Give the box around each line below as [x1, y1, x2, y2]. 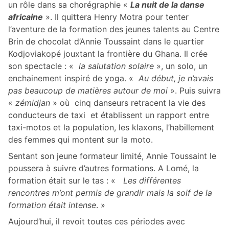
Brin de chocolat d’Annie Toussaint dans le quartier [8, 36, 204, 47]
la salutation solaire [79, 61, 154, 72]
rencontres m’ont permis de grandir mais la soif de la [8, 188, 212, 198]
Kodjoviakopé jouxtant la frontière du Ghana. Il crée [8, 49, 208, 59]
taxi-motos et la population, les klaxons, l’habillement [8, 122, 214, 133]
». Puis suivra [170, 85, 221, 96]
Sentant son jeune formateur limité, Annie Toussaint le [8, 151, 216, 162]
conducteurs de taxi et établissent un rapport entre [8, 110, 209, 121]
